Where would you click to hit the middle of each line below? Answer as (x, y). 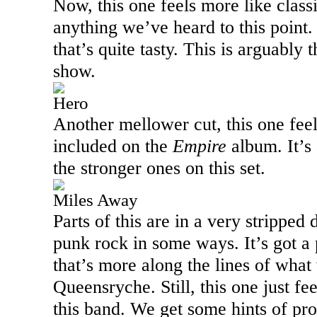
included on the (113, 146)
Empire (200, 146)
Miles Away (96, 200)
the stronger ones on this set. (162, 168)
